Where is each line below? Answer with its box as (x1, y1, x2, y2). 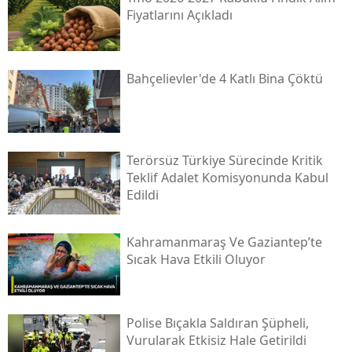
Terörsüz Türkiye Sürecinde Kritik (126, 151, 323, 169)
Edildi (126, 185, 159, 203)
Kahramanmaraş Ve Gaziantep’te (126, 233, 322, 251)
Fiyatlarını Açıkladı (126, 5, 233, 24)
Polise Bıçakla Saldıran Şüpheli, (126, 314, 309, 332)
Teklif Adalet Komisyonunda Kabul (126, 168, 328, 186)
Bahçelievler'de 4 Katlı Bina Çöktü (126, 70, 323, 88)
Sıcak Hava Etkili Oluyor (126, 250, 266, 268)
